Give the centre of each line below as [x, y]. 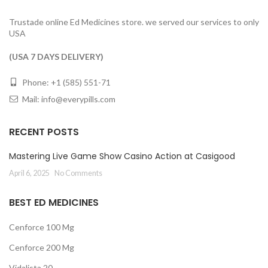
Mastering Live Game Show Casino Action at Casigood [122, 156]
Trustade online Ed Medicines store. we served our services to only [134, 22]
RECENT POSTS [44, 132]
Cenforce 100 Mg [42, 227]
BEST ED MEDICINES [54, 202]
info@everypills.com [78, 99]
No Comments [78, 173]
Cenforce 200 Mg [42, 247]
